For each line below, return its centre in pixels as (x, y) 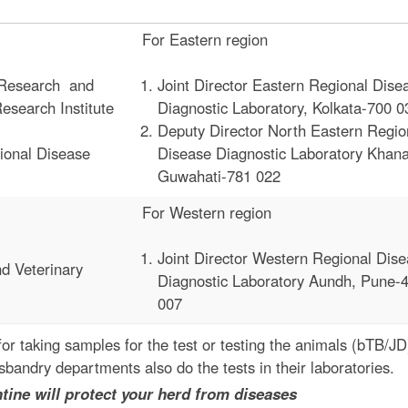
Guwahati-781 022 (219, 176)
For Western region (207, 212)
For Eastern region (205, 39)
